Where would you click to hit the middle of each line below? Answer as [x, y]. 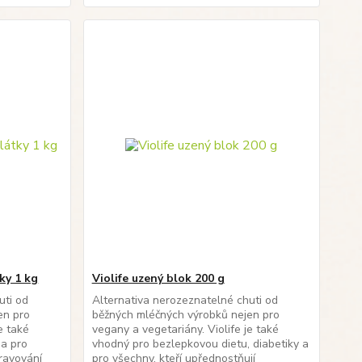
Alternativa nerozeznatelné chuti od [185, 300]
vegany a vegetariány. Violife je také [185, 329]
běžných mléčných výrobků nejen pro [185, 315]
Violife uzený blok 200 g [158, 278]
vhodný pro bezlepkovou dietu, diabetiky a [200, 344]
